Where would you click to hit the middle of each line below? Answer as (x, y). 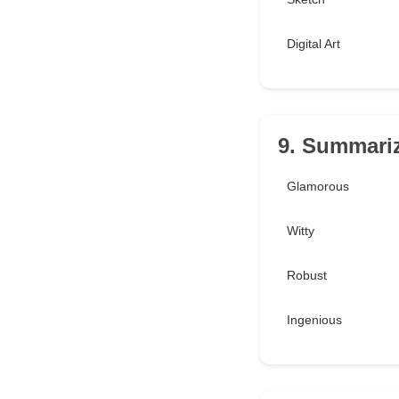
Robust (307, 276)
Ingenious (314, 320)
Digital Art (313, 44)
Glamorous (318, 187)
